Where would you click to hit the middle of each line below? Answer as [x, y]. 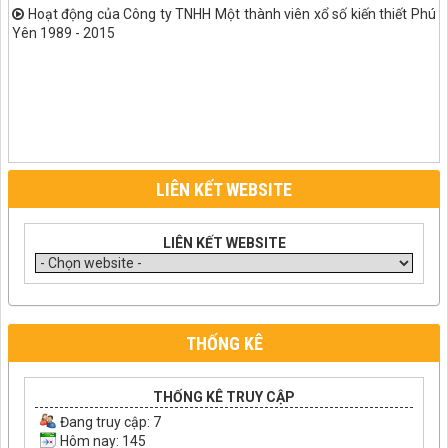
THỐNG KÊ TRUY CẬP [224, 396]
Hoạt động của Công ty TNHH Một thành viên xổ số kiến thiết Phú [230, 13]
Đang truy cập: [106, 421]
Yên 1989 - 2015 [63, 32]
